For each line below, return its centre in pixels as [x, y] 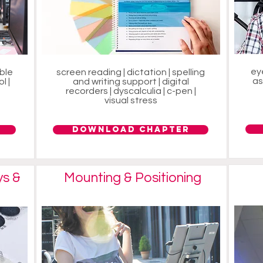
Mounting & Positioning [133, 178]
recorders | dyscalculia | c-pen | [131, 91]
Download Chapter [131, 129]
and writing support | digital [131, 82]
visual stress [131, 100]
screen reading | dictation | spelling [131, 72]
